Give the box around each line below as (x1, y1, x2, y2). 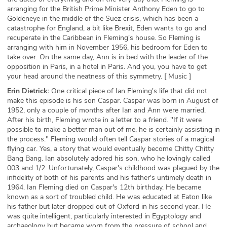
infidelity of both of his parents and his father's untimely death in (7, 173, 211, 182)
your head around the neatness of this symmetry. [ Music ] (7, 71, 191, 81)
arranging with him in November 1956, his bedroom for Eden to (7, 43, 208, 52)
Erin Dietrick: (7, 86, 49, 96)
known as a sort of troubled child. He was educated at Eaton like (7, 192, 212, 202)
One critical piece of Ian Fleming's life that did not (49, 86, 207, 96)
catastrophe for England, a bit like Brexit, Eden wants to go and (7, 23, 206, 33)
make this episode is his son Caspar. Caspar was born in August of (7, 96, 218, 105)
